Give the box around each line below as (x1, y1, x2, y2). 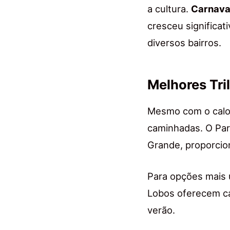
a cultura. (147, 3, 191, 15)
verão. (147, 204, 175, 216)
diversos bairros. (147, 37, 221, 49)
